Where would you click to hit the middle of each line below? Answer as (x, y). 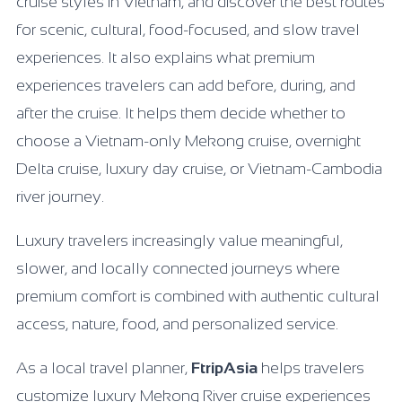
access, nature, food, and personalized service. (177, 324)
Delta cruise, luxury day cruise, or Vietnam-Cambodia (199, 169)
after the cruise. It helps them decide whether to (181, 113)
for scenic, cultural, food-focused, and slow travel (188, 30)
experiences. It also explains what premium (166, 57)
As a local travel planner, (104, 368)
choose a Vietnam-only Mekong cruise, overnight (188, 141)
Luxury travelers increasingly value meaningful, (179, 240)
